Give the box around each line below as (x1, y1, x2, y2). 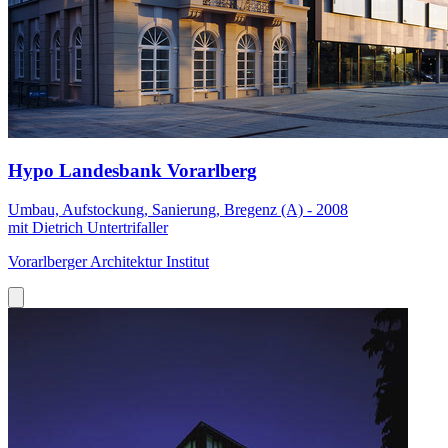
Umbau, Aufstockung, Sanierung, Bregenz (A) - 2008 (8, 201, 348, 218)
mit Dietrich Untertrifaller (8, 219, 168, 236)
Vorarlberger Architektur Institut (8, 253, 209, 270)
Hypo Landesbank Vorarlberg (8, 160, 257, 182)
